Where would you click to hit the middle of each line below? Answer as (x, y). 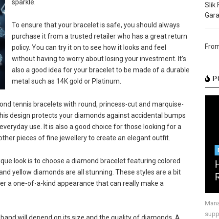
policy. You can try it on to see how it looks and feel (89, 48)
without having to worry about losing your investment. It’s (99, 59)
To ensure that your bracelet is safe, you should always (96, 25)
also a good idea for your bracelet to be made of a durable (100, 70)
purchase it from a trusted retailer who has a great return (99, 36)
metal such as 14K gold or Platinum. (66, 81)
